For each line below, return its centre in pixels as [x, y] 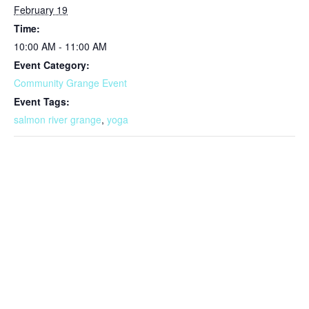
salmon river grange [58, 119]
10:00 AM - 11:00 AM [60, 46]
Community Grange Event [70, 83]
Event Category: [52, 65]
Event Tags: [42, 101]
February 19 [41, 10]
